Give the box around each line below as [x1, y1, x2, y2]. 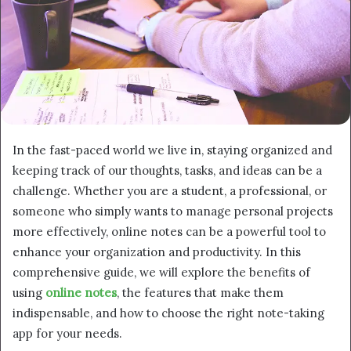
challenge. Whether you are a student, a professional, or [13, 183, 327, 198]
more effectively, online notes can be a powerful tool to [13, 223, 326, 239]
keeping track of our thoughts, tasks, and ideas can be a [13, 162, 322, 178]
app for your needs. [13, 325, 122, 341]
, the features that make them [117, 284, 284, 300]
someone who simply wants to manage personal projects [13, 203, 333, 219]
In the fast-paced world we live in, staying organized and [13, 142, 332, 157]
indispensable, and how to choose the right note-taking [13, 305, 324, 320]
